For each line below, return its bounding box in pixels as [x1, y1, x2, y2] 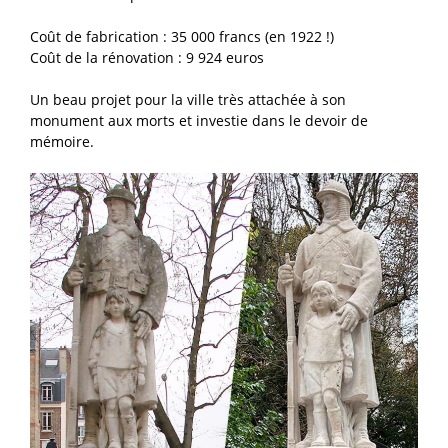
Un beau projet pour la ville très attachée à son [30, 89, 346, 109]
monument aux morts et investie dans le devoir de [30, 110, 368, 130]
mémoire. [30, 131, 94, 151]
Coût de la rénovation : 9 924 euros [30, 47, 264, 67]
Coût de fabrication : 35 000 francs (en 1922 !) [30, 26, 334, 46]
